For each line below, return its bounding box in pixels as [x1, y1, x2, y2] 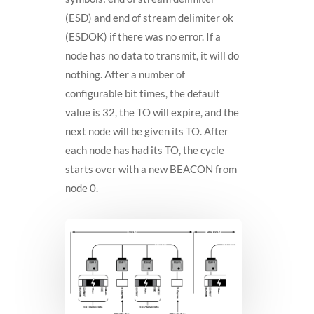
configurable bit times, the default [64, 87, 220, 100]
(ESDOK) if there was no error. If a [64, 30, 221, 43]
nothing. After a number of [64, 68, 185, 81]
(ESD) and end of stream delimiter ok [64, 11, 233, 25]
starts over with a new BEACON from [64, 163, 237, 176]
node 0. [64, 182, 98, 195]
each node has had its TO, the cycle [64, 144, 224, 157]
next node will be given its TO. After [64, 125, 228, 138]
